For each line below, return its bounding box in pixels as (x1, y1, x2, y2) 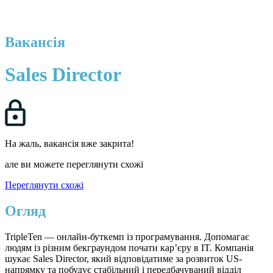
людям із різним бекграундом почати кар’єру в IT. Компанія (5, 242, 253, 253)
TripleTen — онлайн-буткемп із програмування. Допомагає (5, 231, 249, 242)
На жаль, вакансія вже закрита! (5, 138, 134, 149)
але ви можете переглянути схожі (5, 158, 143, 169)
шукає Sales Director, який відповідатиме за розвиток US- (5, 253, 242, 264)
